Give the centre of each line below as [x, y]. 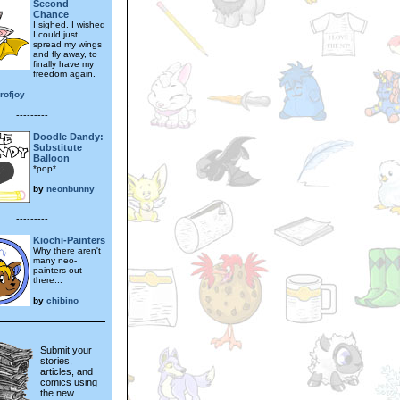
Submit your [66, 350]
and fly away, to [65, 54]
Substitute [58, 147]
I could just [55, 34]
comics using [69, 383]
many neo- [55, 260]
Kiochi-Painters [69, 240]
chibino [62, 300]
